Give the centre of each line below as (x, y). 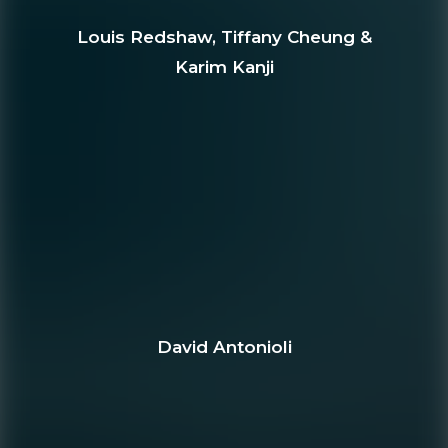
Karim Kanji (224, 66)
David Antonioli (224, 346)
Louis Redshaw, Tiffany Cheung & (224, 36)
